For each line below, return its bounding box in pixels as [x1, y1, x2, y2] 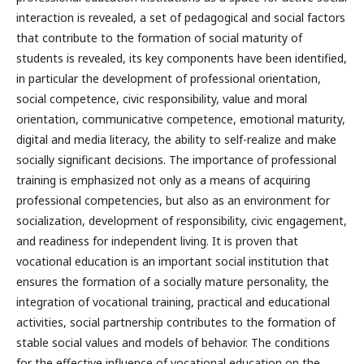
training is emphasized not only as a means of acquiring [16, 171, 310, 188]
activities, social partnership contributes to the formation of [16, 314, 336, 330]
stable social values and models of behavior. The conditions [16, 334, 330, 350]
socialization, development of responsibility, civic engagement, [16, 212, 347, 228]
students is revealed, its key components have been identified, [16, 50, 347, 66]
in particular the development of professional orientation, [16, 70, 321, 86]
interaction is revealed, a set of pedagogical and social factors [16, 9, 345, 25]
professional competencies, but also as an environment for [16, 192, 330, 208]
